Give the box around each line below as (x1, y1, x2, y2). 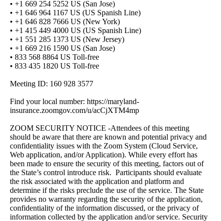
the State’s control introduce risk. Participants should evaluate (10, 168, 202, 177)
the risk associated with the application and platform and (10, 177, 184, 186)
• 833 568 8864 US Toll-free (10, 53, 99, 62)
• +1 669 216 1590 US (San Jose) (10, 44, 115, 53)
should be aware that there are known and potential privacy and (10, 133, 207, 142)
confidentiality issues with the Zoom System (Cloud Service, (10, 142, 198, 150)
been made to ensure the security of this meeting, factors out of (10, 159, 204, 168)
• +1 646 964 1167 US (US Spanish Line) (10, 8, 141, 17)
